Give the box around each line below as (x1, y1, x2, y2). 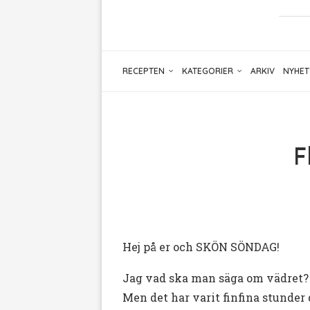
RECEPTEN (122, 66, 165, 77)
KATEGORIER (182, 66, 233, 77)
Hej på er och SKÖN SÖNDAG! (122, 239, 280, 255)
